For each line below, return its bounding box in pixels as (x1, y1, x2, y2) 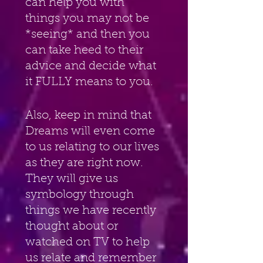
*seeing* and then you (25, 28, 153, 41)
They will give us (25, 173, 121, 185)
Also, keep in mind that (25, 109, 154, 122)
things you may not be (25, 12, 152, 25)
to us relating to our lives (25, 141, 162, 153)
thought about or (25, 220, 121, 232)
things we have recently (25, 204, 159, 217)
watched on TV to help (25, 236, 153, 248)
